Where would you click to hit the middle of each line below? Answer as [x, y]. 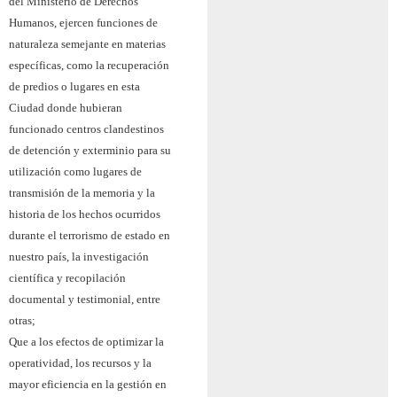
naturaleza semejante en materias [87, 43]
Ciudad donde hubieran [66, 107]
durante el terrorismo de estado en [90, 235]
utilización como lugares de [75, 171]
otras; [22, 320]
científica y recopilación [67, 277]
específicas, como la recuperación [89, 65]
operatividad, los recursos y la [80, 362]
